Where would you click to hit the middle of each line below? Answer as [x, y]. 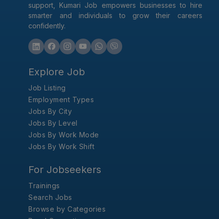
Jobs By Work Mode [64, 135]
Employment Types [61, 100]
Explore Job [57, 72]
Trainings [44, 186]
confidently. [47, 26]
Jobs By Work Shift [62, 147]
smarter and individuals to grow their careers [115, 16]
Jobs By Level [53, 123]
